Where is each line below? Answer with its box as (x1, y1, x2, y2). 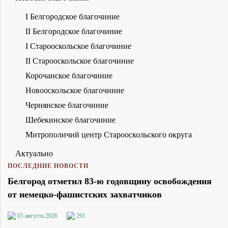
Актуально (15, 149, 53, 158)
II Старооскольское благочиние (25, 56, 134, 65)
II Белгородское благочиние (25, 26, 122, 36)
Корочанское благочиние (25, 71, 112, 80)
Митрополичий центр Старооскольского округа (25, 130, 192, 139)
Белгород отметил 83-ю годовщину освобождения (8, 176, 212, 186)
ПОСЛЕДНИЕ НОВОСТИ (8, 162, 89, 169)
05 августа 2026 (17, 212, 58, 219)
